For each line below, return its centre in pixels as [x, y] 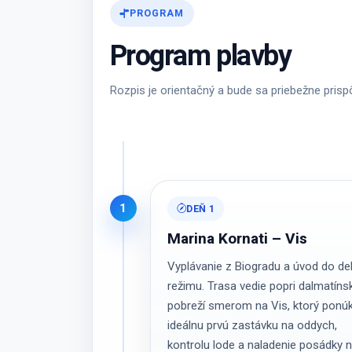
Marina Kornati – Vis [238, 239]
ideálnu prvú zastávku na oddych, [253, 326]
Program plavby [200, 56]
